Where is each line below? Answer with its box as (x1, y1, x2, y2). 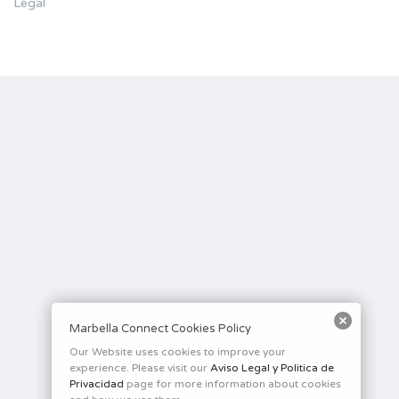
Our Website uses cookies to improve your (69, 346, 286, 358)
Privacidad (69, 378, 124, 390)
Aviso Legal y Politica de (209, 362, 334, 374)
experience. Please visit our (69, 362, 210, 374)
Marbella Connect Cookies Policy (69, 322, 251, 336)
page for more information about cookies (123, 378, 341, 390)
